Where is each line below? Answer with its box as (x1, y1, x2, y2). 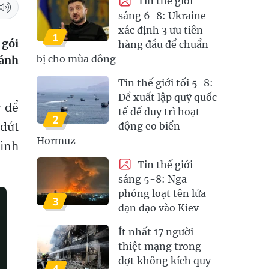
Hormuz (37, 134, 76, 147)
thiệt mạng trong (118, 240, 201, 253)
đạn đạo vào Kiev (118, 202, 199, 214)
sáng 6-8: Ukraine (118, 9, 206, 22)
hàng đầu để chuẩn (118, 38, 208, 50)
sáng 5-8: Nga (118, 173, 187, 186)
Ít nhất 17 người (118, 226, 193, 238)
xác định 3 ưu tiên (118, 23, 203, 36)
